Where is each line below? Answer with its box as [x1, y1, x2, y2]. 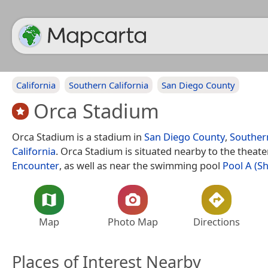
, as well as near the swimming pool [59, 158, 223, 172]
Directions [193, 214, 240, 229]
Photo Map [108, 214, 158, 229]
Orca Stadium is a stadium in [12, 129, 144, 144]
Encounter [12, 158, 59, 172]
